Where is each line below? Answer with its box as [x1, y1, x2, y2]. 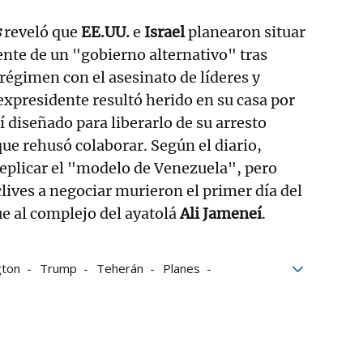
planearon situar [185, 22, 305, 41]
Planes [163, 259, 200, 276]
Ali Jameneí [180, 203, 262, 223]
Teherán [96, 259, 143, 276]
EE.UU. [81, 22, 130, 41]
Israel [144, 22, 185, 41]
